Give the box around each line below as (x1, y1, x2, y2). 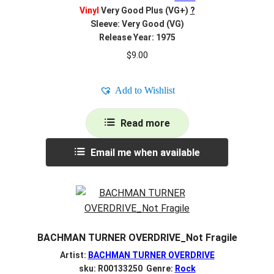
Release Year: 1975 (98, 32, 176, 42)
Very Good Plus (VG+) (98, 5, 188, 15)
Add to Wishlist (114, 84, 175, 95)
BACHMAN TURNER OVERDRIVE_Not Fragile (37, 231, 237, 243)
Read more (120, 117, 170, 129)
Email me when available (90, 146, 200, 158)
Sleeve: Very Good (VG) (90, 18, 184, 29)
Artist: (59, 250, 88, 261)
